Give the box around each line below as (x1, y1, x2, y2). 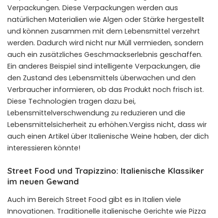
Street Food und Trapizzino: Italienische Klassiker (7, 165, 204, 176)
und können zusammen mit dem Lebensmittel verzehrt (7, 26, 200, 36)
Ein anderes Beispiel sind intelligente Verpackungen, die (7, 61, 200, 71)
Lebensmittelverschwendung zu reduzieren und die (7, 108, 185, 118)
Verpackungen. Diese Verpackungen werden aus (7, 2, 178, 13)
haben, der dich (152, 131, 209, 141)
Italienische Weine (89, 131, 152, 141)
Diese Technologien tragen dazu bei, (7, 96, 136, 106)
